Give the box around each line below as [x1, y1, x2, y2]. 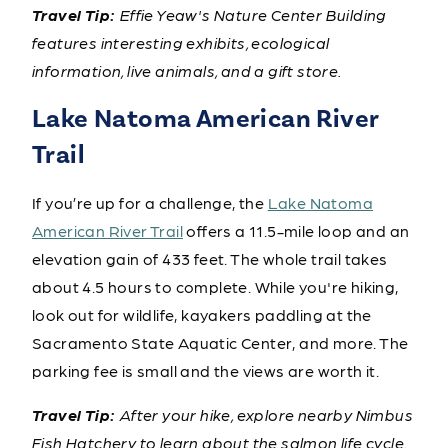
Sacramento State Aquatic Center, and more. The [32, 331, 409, 353]
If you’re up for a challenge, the [32, 191, 268, 213]
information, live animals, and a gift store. [32, 59, 342, 81]
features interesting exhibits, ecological [32, 31, 330, 53]
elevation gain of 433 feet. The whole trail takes [32, 247, 388, 269]
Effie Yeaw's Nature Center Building [119, 3, 387, 25]
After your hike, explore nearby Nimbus [119, 403, 414, 425]
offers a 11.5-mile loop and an [183, 219, 410, 241]
